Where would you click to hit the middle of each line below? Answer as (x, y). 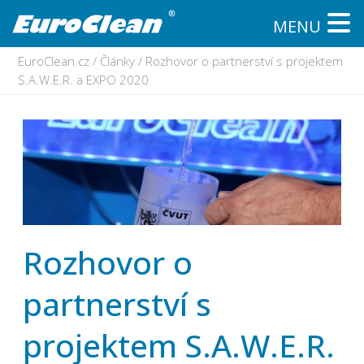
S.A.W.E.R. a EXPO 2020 (83, 80)
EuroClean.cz (54, 61)
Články (117, 61)
